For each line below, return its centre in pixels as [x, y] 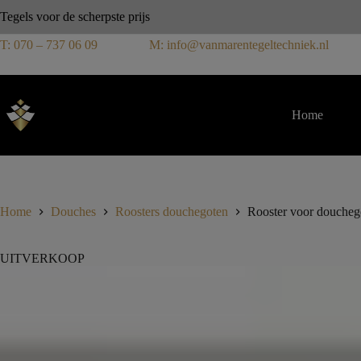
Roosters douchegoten [172, 212]
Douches [73, 212]
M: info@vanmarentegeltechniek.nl [239, 45]
